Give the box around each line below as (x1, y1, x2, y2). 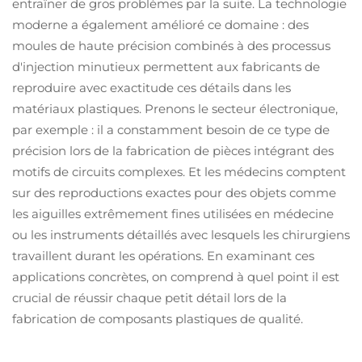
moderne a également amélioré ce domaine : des (12, 17, 309, 32)
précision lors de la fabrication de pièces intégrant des (12, 143, 334, 158)
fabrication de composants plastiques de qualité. (12, 311, 303, 326)
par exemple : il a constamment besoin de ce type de (12, 122, 330, 137)
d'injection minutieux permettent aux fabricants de (12, 59, 320, 74)
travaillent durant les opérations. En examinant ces (12, 248, 314, 263)
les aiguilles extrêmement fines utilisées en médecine (12, 206, 334, 221)
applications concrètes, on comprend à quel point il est (12, 269, 339, 284)
